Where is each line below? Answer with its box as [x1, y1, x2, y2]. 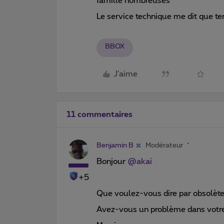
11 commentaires [66, 110, 132, 118]
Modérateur [145, 141, 183, 149]
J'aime [113, 70, 137, 78]
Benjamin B [96, 141, 133, 149]
